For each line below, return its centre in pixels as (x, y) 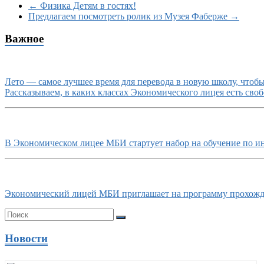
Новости (26, 238)
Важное (24, 39)
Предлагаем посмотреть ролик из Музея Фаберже (129, 16)
